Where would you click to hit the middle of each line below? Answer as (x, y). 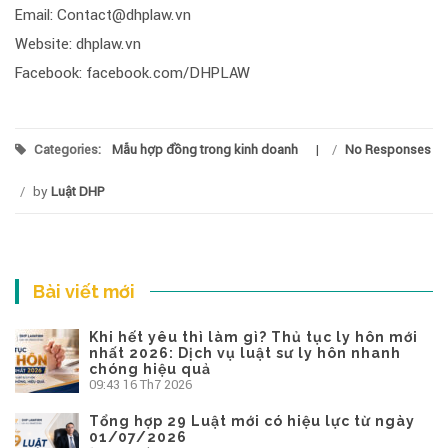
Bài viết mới (84, 291)
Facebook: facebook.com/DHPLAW (132, 72)
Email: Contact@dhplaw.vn (103, 14)
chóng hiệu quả (150, 368)
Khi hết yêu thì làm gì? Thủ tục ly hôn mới (253, 336)
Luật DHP (78, 191)
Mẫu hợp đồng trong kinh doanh (205, 149)
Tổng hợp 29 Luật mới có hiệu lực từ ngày (252, 420)
